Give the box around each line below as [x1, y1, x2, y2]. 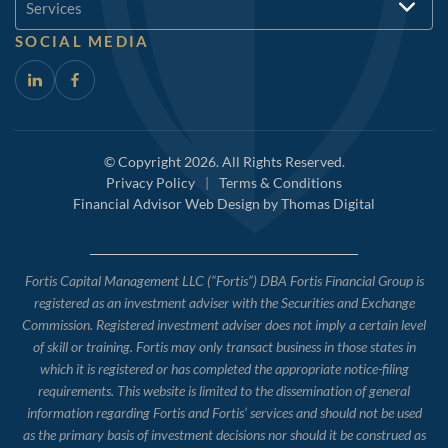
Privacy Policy [106, 174, 195, 192]
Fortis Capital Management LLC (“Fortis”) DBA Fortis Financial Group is [24, 272, 424, 290]
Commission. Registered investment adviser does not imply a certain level [22, 316, 426, 334]
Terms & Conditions [219, 174, 342, 192]
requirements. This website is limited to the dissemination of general [38, 382, 410, 400]
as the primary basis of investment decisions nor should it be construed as [22, 426, 426, 444]
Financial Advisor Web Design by [73, 195, 281, 213]
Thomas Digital [281, 195, 375, 213]
